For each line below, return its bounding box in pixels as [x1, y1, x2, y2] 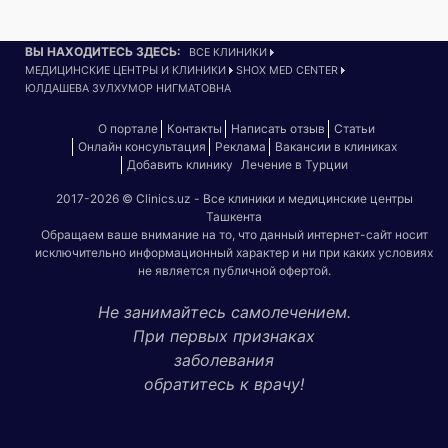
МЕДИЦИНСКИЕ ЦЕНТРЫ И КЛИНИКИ [25, 63, 226, 77]
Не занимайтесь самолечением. [97, 301, 351, 322]
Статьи [334, 120, 375, 136]
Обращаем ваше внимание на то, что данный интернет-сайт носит [40, 226, 428, 242]
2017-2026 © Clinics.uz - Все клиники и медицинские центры [55, 190, 413, 206]
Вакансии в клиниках [274, 138, 397, 154]
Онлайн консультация [77, 138, 206, 154]
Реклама [214, 138, 266, 154]
